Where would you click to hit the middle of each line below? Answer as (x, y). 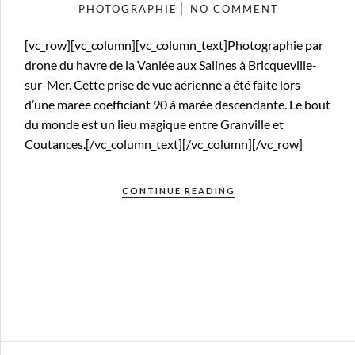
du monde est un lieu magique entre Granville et (154, 124)
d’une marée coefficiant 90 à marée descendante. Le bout (177, 104)
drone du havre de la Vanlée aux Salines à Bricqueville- (171, 64)
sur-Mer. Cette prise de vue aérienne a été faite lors (162, 84)
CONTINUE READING (178, 190)
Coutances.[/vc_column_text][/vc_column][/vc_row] (164, 143)
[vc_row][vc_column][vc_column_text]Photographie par (174, 44)
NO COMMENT (234, 8)
